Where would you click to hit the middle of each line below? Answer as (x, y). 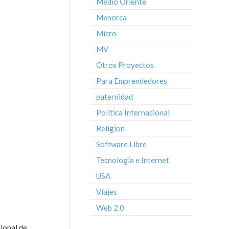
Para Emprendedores (132, 81)
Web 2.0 (110, 208)
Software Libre (121, 144)
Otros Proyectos (125, 65)
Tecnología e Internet (133, 160)
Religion (110, 128)
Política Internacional (133, 112)
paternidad (114, 97)
